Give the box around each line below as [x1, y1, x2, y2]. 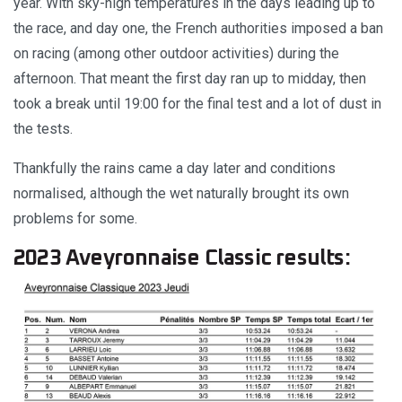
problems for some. [13, 209, 137, 227]
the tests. [13, 119, 73, 137]
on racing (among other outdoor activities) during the [13, 44, 339, 62]
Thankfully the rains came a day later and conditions [13, 159, 336, 177]
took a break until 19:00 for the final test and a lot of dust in [13, 94, 381, 112]
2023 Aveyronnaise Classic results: [13, 247, 350, 269]
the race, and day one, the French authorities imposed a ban [13, 19, 383, 37]
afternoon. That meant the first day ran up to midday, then [13, 69, 366, 87]
